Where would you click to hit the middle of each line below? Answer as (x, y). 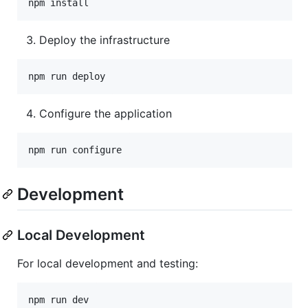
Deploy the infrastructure (104, 40)
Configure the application (106, 113)
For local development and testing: (108, 263)
